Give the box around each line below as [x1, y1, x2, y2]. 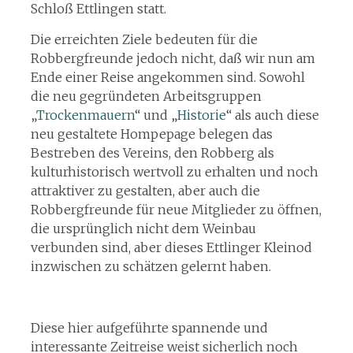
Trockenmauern [35, 107, 135, 123]
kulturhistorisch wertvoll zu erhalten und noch [30, 164, 318, 180]
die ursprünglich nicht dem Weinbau [30, 221, 256, 236]
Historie [176, 107, 226, 123]
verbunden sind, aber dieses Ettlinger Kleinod [30, 240, 312, 255]
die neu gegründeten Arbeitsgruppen [30, 88, 262, 104]
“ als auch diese [225, 107, 319, 123]
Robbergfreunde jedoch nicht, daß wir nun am [30, 50, 315, 66]
